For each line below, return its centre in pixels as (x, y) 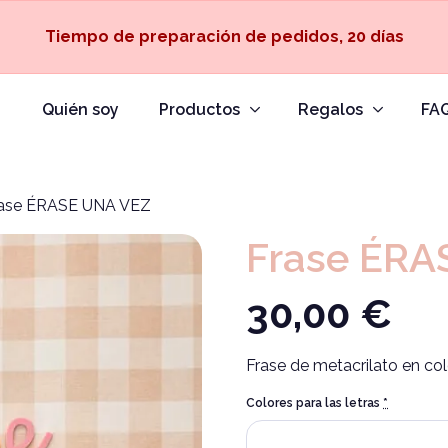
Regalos (330, 109)
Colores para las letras (313, 403)
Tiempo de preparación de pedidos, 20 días (224, 36)
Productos (199, 109)
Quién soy (80, 109)
